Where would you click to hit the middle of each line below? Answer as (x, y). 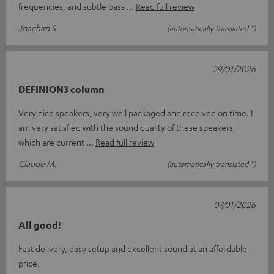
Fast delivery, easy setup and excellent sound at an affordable (133, 248)
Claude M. (37, 163)
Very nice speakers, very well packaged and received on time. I (136, 112)
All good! (40, 225)
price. (29, 263)
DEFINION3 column (61, 89)
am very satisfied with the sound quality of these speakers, (127, 127)
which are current (52, 142)
